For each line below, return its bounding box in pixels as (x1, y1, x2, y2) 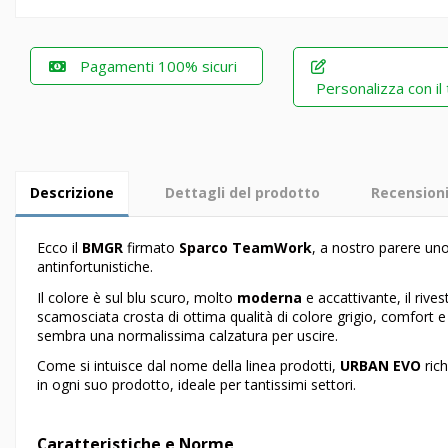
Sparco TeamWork (179, 238, 312, 258)
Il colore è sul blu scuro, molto (37, 287, 237, 307)
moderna (237, 287, 302, 307)
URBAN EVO (340, 355, 421, 375)
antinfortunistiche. (37, 257, 153, 277)
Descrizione (30, 183, 114, 203)
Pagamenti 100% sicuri (80, 56, 238, 77)
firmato (123, 238, 179, 258)
